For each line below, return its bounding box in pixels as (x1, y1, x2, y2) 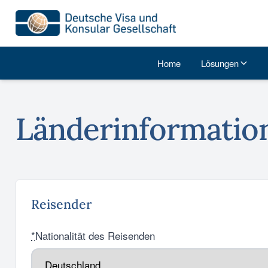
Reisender (31, 196, 92, 212)
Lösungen (201, 56, 239, 69)
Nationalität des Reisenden (35, 228, 155, 243)
